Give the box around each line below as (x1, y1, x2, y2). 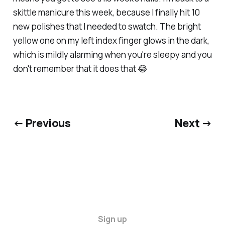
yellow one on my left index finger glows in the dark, (13, 34, 209, 46)
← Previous (13, 116, 71, 131)
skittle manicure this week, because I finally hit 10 (13, 6, 200, 18)
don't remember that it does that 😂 (13, 62, 148, 74)
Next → (174, 116, 212, 131)
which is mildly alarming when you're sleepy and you (13, 48, 212, 60)
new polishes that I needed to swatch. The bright (13, 20, 201, 32)
